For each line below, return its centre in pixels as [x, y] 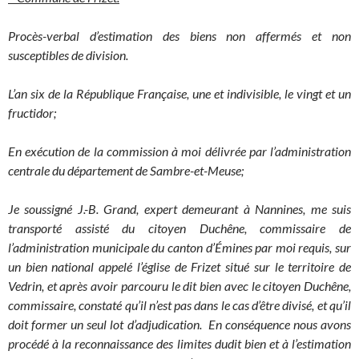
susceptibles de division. [68, 55]
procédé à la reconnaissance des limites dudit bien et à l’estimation [179, 344]
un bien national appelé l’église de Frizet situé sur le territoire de [179, 267]
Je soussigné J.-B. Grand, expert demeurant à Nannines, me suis [179, 209]
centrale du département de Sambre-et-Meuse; [126, 171]
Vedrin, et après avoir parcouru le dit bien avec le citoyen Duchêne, [179, 286]
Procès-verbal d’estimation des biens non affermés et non [179, 36]
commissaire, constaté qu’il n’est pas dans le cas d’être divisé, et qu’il [179, 305]
